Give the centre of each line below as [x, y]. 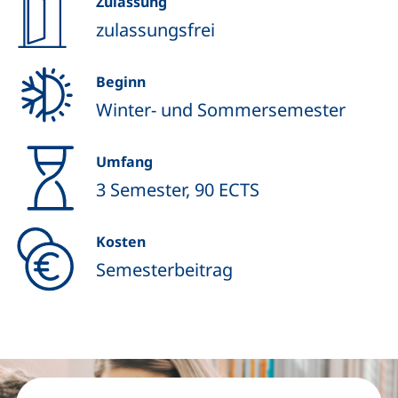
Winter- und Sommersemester [221, 110]
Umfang [124, 162]
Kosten [121, 242]
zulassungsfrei [155, 30]
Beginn [121, 82]
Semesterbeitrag [164, 270]
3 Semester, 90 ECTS [178, 190]
